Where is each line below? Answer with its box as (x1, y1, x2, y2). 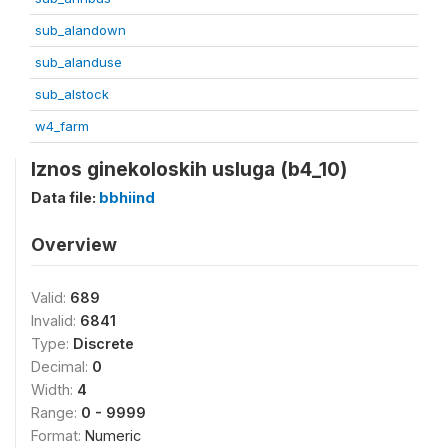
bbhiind (99, 189, 155, 206)
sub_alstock (35, 86, 109, 102)
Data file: (31, 189, 99, 206)
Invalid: (31, 312, 80, 329)
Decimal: (31, 358, 92, 375)
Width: (31, 381, 77, 398)
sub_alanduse (35, 54, 122, 70)
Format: (31, 427, 85, 444)
